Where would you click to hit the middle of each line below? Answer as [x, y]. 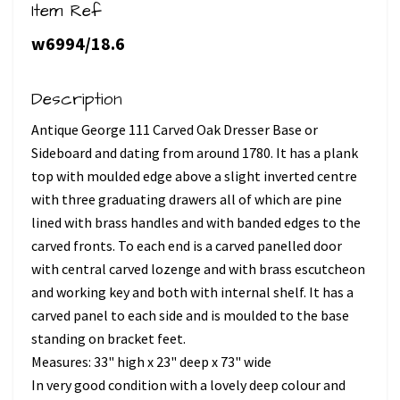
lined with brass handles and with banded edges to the [196, 223]
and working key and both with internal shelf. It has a [192, 292]
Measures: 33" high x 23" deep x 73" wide [151, 362]
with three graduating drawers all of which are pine [187, 200]
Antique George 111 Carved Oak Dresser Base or [175, 130]
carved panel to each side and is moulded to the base [190, 316]
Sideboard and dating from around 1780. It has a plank [195, 153]
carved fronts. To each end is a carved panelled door [187, 246]
